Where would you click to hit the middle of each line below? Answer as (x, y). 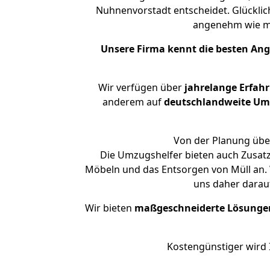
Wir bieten (110, 208)
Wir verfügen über (140, 87)
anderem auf (133, 102)
